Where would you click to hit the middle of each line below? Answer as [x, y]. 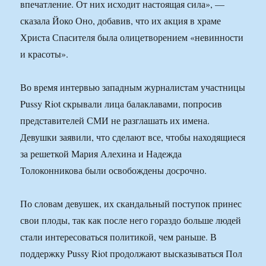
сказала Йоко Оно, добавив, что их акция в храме [121, 21]
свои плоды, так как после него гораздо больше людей [131, 220]
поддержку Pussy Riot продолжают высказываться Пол [132, 254]
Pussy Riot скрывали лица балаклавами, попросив [121, 104]
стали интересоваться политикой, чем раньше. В [119, 237]
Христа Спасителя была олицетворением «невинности [132, 37]
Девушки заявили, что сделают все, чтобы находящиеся [133, 137]
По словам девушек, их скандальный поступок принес [131, 204]
